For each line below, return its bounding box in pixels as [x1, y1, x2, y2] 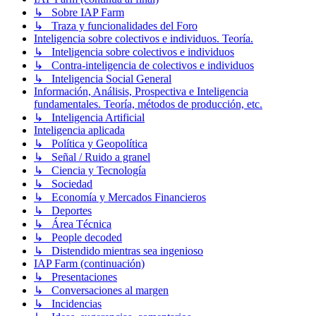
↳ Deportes [34, 205, 92, 217]
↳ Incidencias [34, 298, 102, 310]
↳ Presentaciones [34, 271, 117, 284]
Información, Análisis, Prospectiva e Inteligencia [34, 85, 248, 98]
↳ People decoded [34, 231, 122, 244]
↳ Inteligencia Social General [34, 73, 171, 85]
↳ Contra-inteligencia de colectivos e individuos [34, 59, 254, 72]
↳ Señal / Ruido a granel [34, 151, 150, 164]
